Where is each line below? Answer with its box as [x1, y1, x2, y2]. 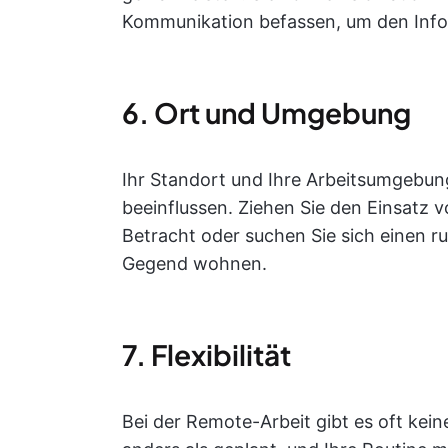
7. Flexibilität [122, 337, 291, 372]
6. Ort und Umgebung [122, 95, 411, 130]
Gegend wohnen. [122, 253, 267, 274]
